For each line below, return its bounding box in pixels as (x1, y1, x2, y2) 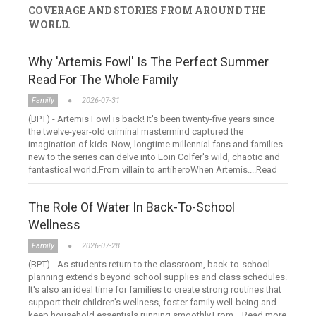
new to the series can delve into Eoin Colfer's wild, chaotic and (28, 152, 280, 163)
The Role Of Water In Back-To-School (28, 200, 235, 215)
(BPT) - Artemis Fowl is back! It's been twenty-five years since (28, 114, 274, 125)
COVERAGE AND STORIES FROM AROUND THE (28, 4, 265, 18)
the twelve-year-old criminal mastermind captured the (28, 126, 243, 138)
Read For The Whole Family (28, 72, 178, 87)
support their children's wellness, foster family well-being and (28, 297, 276, 308)
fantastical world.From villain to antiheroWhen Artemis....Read (28, 164, 277, 176)
